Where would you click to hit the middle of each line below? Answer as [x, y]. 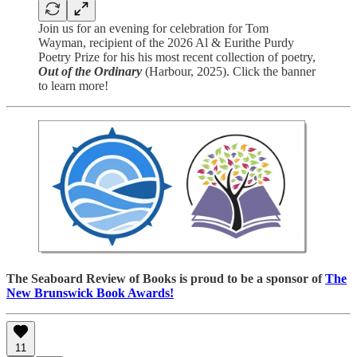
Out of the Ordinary [90, 72]
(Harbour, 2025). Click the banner [229, 72]
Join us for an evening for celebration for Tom [153, 29]
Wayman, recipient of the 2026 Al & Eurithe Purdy [166, 43]
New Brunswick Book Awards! [90, 292]
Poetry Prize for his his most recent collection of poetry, [177, 57]
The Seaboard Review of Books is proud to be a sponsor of [166, 278]
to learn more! [73, 86]
